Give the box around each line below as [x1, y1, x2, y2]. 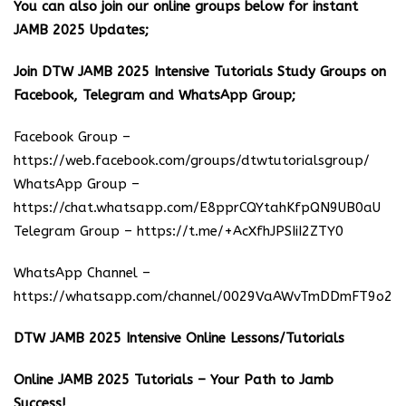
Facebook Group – [14, 128, 130, 145]
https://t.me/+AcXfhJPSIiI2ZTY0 [137, 222, 343, 239]
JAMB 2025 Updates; [14, 21, 149, 38]
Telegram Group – [14, 222, 137, 239]
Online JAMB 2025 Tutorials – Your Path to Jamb [14, 371, 333, 388]
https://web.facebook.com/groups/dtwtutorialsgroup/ [14, 151, 370, 169]
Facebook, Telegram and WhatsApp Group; [14, 86, 295, 103]
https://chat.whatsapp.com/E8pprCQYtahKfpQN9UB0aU [14, 198, 381, 216]
